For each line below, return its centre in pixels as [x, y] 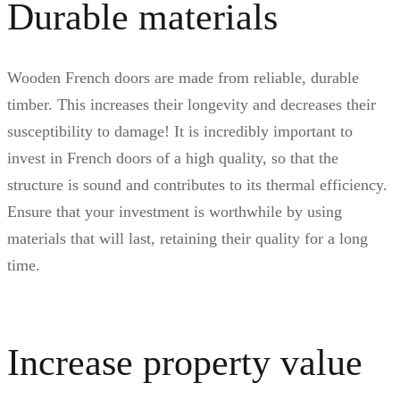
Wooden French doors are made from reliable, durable [183, 77]
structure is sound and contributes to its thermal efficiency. [197, 184]
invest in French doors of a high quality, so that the [173, 158]
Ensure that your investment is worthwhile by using [175, 211]
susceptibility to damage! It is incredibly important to [180, 131]
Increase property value [185, 362]
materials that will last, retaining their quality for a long [187, 238]
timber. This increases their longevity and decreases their [192, 104]
